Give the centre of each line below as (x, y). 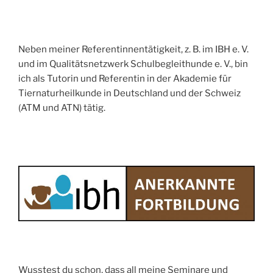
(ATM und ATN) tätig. (62, 108)
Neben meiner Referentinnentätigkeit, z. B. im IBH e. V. (133, 50)
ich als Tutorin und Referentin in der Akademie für (125, 79)
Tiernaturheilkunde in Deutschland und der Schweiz (129, 94)
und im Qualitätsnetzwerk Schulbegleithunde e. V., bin (133, 64)
